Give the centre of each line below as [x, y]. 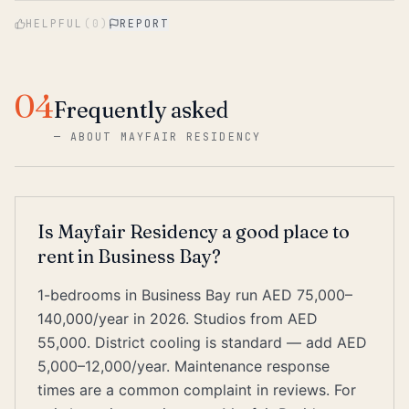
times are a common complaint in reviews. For [197, 390]
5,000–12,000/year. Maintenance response [184, 366]
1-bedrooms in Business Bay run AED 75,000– [195, 295]
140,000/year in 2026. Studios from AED [178, 319]
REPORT [144, 23]
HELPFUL [55, 23]
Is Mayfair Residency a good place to [194, 231]
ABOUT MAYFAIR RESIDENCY [166, 136]
